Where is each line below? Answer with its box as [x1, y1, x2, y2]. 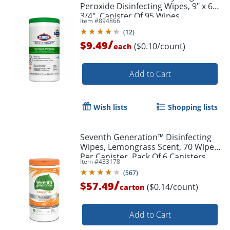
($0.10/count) [134, 41, 185, 52]
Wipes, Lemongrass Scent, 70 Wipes [80, 141, 218, 153]
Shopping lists [168, 102, 218, 112]
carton [120, 182, 144, 193]
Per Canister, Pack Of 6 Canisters [80, 151, 206, 163]
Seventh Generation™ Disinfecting [80, 131, 212, 143]
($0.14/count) [147, 181, 198, 193]
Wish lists [93, 102, 127, 112]
